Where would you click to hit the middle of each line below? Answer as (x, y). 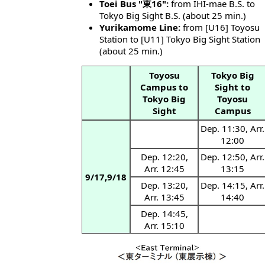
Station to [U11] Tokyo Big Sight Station (180, 39)
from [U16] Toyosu (220, 27)
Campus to (164, 87)
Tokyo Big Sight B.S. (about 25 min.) (173, 15)
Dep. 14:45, (164, 213)
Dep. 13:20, (164, 185)
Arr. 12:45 (164, 168)
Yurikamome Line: (140, 27)
